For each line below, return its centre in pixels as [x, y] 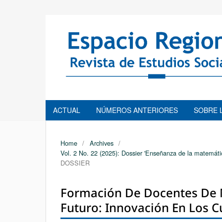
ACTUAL [67, 110]
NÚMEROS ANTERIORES [137, 110]
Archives [101, 143]
